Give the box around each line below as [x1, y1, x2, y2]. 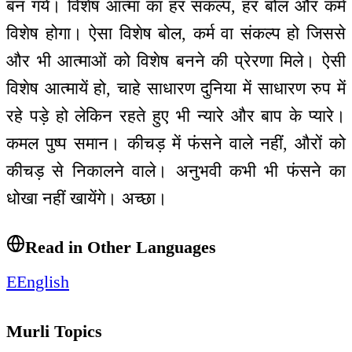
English [16, 272, 69, 292]
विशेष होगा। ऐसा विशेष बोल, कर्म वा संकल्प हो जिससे [6, 23, 346, 43]
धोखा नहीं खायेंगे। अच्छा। [6, 188, 167, 208]
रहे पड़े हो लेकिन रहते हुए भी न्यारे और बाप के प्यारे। [6, 105, 346, 126]
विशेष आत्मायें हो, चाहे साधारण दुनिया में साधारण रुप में [6, 78, 346, 98]
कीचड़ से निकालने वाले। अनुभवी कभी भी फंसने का [6, 160, 346, 181]
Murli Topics [6, 321, 102, 341]
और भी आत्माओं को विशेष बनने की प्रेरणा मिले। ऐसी [6, 50, 346, 71]
